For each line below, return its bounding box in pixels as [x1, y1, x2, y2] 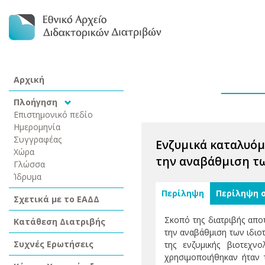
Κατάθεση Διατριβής [14, 216, 105, 227]
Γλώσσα [14, 159, 45, 170]
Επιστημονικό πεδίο [14, 109, 93, 120]
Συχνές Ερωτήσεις [14, 238, 93, 250]
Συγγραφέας [14, 134, 62, 145]
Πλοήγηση [14, 96, 60, 108]
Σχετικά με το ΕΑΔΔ [14, 193, 99, 205]
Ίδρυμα [14, 171, 41, 182]
